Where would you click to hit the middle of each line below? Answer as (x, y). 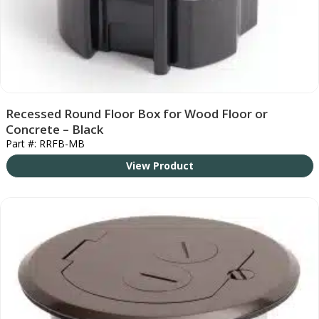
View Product (159, 165)
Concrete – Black (54, 129)
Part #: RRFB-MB (45, 143)
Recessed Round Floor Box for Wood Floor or (136, 113)
